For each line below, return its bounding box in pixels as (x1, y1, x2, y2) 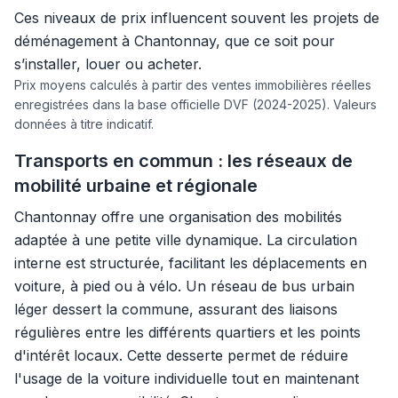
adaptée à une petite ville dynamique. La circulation (14, 231, 357, 249)
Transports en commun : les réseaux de (14, 150, 353, 171)
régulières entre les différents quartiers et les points (14, 323, 361, 341)
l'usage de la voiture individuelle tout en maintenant (14, 370, 359, 387)
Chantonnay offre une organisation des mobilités (14, 208, 342, 226)
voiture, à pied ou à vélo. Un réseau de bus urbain (14, 277, 354, 295)
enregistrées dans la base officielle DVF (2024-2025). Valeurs (14, 97, 377, 112)
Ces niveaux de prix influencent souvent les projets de (14, 9, 379, 27)
